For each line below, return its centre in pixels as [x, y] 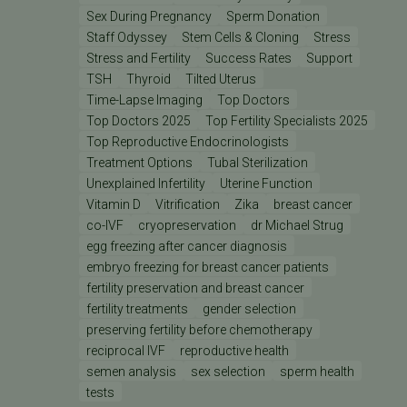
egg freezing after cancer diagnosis [187, 246]
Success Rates [249, 58]
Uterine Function [267, 183]
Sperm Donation [273, 16]
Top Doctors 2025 [139, 120]
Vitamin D [114, 204]
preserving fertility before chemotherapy [200, 329]
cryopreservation [188, 225]
